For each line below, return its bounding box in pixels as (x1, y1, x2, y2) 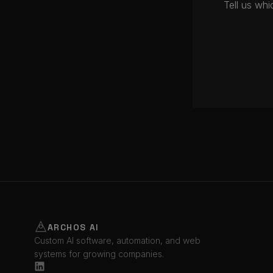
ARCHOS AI (48, 222, 99, 233)
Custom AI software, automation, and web (34, 235, 200, 246)
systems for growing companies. (34, 249, 164, 259)
